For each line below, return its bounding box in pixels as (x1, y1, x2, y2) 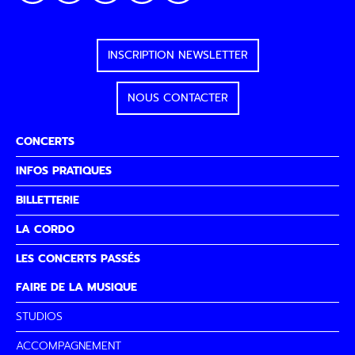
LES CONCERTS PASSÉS (16, 250, 140, 267)
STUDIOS (16, 308, 63, 325)
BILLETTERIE (16, 192, 79, 208)
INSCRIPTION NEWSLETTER (107, 47, 248, 63)
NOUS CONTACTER (127, 90, 228, 106)
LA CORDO (16, 221, 74, 238)
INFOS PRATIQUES (16, 162, 112, 179)
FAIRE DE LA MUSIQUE (16, 279, 137, 296)
